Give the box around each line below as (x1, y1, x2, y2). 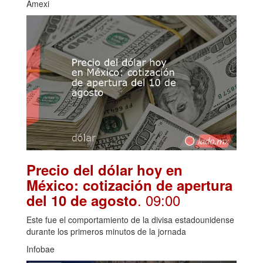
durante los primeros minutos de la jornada (26, 225, 186, 238)
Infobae (26, 243, 55, 255)
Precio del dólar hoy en (26, 160, 183, 180)
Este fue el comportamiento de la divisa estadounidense (26, 214, 234, 226)
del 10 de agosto (26, 190, 137, 211)
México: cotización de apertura (26, 175, 232, 195)
